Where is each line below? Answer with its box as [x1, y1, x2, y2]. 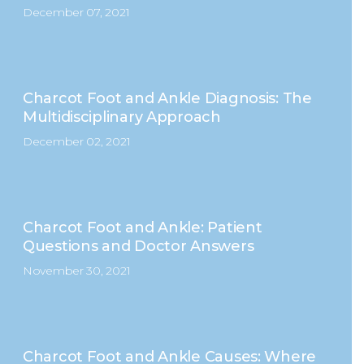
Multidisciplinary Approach [22, 108, 221, 126]
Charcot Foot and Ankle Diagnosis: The [22, 89, 312, 107]
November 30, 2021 [22, 263, 131, 278]
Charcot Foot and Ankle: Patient [22, 219, 262, 236]
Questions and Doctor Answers [22, 237, 254, 255]
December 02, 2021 [22, 134, 131, 149]
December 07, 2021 [22, 5, 130, 19]
